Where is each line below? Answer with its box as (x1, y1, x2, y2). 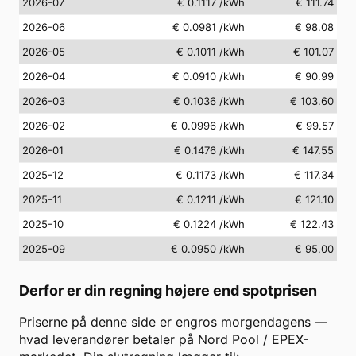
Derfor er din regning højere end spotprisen (19, 281, 317, 299)
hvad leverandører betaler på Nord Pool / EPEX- (19, 331, 308, 347)
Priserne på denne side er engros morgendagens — (19, 313, 327, 330)
